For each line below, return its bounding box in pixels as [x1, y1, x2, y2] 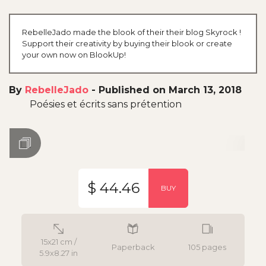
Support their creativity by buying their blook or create [22, 38, 232, 48]
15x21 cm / [40, 237, 77, 246]
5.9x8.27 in [39, 248, 78, 258]
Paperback [111, 243, 154, 252]
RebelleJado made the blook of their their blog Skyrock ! [22, 27, 241, 37]
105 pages [188, 243, 227, 252]
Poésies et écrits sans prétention [30, 98, 182, 110]
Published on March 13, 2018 [99, 84, 242, 96]
